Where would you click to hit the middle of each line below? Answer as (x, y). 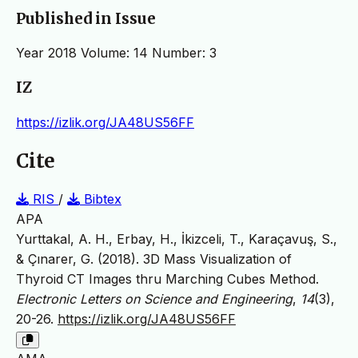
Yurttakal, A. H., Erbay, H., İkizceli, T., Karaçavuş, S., (177, 239)
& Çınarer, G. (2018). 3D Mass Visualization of (154, 259)
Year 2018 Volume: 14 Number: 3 (116, 53)
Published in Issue (86, 18)
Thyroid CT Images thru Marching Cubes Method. (167, 278)
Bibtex (101, 199)
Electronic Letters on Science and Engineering (154, 298)
